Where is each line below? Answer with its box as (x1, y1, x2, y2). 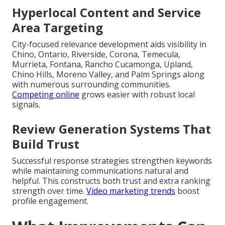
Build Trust (12, 136, 79, 153)
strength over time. (12, 185, 86, 197)
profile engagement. (12, 195, 88, 207)
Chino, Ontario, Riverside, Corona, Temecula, (12, 49, 180, 60)
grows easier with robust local (79, 89, 195, 100)
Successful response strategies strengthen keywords (12, 155, 212, 167)
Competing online (12, 89, 79, 100)
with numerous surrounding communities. (12, 79, 171, 90)
